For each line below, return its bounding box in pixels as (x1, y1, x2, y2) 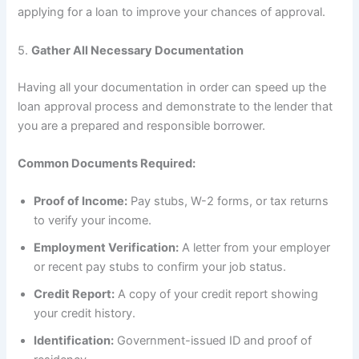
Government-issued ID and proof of (114, 333, 313, 349)
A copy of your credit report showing (115, 287, 319, 302)
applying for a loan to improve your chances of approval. (18, 5, 326, 20)
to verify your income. (34, 213, 152, 228)
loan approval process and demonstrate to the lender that (18, 99, 333, 114)
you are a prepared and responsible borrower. (18, 118, 266, 133)
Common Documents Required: (18, 155, 196, 171)
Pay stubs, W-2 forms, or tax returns (127, 194, 329, 209)
